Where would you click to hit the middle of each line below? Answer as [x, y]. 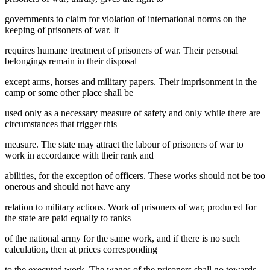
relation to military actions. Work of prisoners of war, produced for [130, 207]
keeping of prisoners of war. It [62, 30]
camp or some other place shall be [69, 92]
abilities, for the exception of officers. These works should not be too [135, 175]
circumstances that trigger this [61, 124]
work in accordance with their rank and [79, 155]
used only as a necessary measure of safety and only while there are [133, 113]
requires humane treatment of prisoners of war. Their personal [121, 50]
